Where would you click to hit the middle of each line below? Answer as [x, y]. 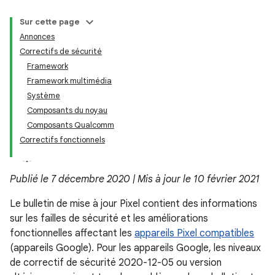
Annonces [37, 37]
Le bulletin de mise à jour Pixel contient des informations [134, 204]
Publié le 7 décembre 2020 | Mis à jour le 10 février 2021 [135, 179]
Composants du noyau [67, 110]
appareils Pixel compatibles [194, 233]
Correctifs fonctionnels [62, 140]
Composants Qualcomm [71, 125]
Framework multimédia [69, 81]
